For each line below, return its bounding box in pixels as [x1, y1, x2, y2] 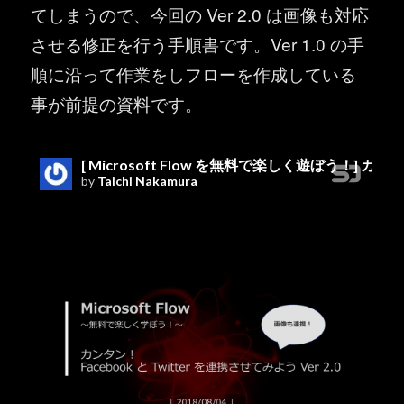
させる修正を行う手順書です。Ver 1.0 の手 [31, 32, 365, 57]
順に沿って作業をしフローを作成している [31, 61, 357, 87]
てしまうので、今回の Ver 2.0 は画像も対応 [31, 2, 370, 27]
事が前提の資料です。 [31, 91, 203, 116]
